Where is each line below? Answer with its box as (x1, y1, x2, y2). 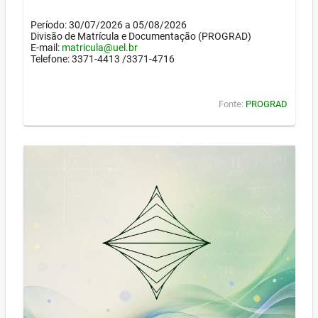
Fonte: (219, 98, 246, 109)
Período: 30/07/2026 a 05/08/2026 (31, 19, 187, 31)
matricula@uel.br (62, 42, 138, 54)
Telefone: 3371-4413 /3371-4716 (31, 53, 175, 65)
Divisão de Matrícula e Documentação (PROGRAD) (31, 31, 251, 43)
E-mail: (31, 42, 62, 54)
